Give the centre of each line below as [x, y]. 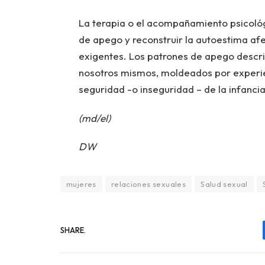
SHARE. [73, 230]
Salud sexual [224, 184]
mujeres [81, 184]
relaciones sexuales [148, 184]
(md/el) [94, 118]
